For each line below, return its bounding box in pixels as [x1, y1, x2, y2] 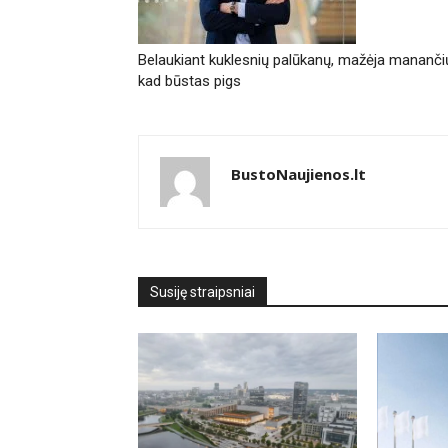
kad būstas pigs [138, 71, 241, 90]
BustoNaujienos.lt [231, 163, 366, 184]
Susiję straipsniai [150, 283, 255, 300]
